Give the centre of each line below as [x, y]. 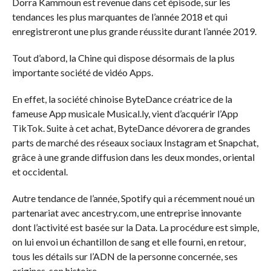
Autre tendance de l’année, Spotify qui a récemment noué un [133, 198]
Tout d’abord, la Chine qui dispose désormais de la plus [123, 58]
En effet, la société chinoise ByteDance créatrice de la [122, 99]
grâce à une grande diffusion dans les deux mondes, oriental [133, 157]
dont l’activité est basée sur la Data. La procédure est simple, [135, 227]
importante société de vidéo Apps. [82, 73]
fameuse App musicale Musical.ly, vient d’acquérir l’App [125, 114]
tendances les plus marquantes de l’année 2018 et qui [119, 17]
